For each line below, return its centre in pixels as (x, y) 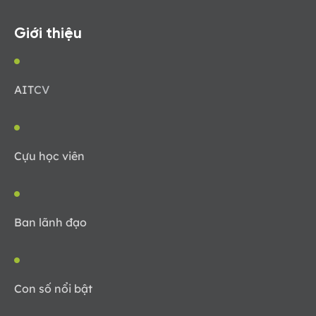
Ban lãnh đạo (50, 223)
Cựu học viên (49, 156)
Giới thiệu (48, 34)
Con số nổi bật (53, 289)
